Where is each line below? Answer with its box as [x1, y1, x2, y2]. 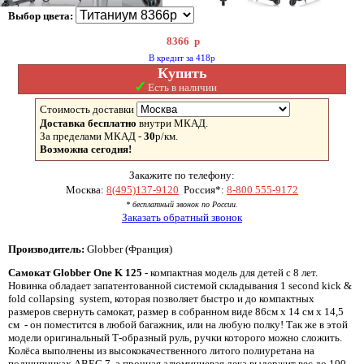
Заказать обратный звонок [122, 211, 242, 223]
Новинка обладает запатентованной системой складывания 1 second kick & [8, 279, 352, 292]
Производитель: [8, 243, 84, 255]
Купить [158, 65, 207, 81]
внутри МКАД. [136, 117, 208, 129]
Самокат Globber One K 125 [8, 266, 142, 279]
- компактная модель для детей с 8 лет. [142, 266, 318, 279]
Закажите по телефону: [129, 169, 235, 181]
